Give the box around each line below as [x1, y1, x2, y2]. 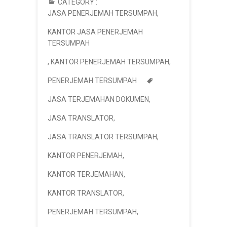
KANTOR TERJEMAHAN [48, 170, 124, 178]
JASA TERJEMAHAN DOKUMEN [48, 95, 149, 103]
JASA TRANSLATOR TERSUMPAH [48, 132, 157, 141]
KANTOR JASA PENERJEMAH [48, 27, 143, 36]
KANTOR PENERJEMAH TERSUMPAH [51, 57, 169, 66]
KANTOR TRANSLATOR [48, 188, 123, 197]
